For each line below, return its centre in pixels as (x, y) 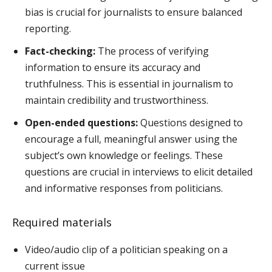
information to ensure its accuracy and (113, 68)
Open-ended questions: (81, 123)
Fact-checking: (60, 51)
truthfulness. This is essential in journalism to (129, 84)
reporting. (48, 29)
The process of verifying (152, 51)
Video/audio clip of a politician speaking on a (126, 250)
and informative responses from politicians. (124, 189)
